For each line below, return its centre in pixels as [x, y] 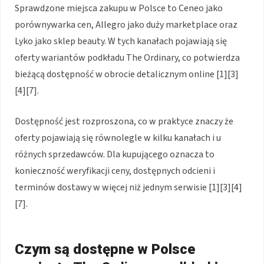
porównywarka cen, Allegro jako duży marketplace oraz [126, 25]
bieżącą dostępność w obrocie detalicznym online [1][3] [127, 75]
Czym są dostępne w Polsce [105, 250]
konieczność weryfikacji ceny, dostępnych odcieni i [115, 171]
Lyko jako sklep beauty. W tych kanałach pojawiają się [121, 42]
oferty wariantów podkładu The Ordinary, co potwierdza [127, 58]
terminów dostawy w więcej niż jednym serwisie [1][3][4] [128, 188]
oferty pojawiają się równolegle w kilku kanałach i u [118, 138]
